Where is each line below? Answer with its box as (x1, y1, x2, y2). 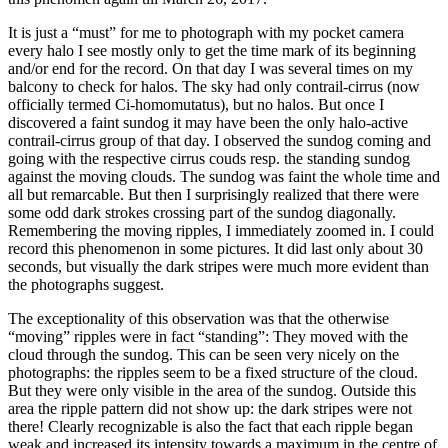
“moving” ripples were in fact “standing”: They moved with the (8, 328, 408, 346)
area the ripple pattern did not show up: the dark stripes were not (8, 400, 412, 418)
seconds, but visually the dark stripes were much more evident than (8, 258, 429, 276)
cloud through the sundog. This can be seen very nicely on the (8, 346, 399, 364)
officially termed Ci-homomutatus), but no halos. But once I (8, 96, 384, 114)
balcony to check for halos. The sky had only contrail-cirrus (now (8, 78, 420, 96)
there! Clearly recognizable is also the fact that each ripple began (8, 418, 413, 436)
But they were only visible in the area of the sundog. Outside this (8, 382, 416, 400)
